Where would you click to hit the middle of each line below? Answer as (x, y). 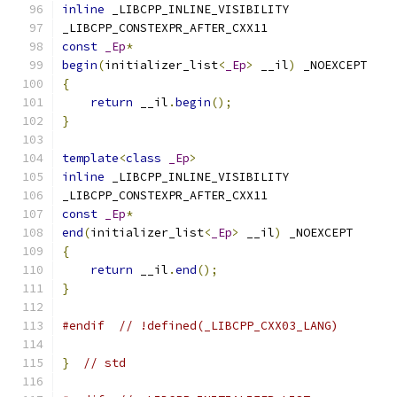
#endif (83, 326)
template (90, 158)
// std (105, 363)
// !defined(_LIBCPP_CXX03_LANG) (229, 326)
